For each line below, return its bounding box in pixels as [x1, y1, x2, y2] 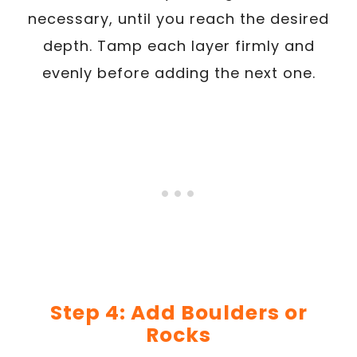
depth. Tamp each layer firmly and [42, 35, 315, 56]
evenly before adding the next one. [41, 62, 316, 83]
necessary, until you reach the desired [28, 8, 329, 29]
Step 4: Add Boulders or [49, 298, 308, 327]
